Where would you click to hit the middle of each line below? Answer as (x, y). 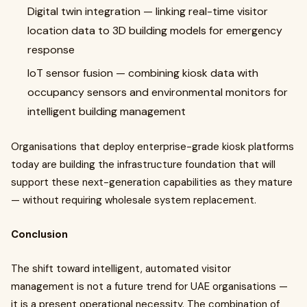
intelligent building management (107, 111)
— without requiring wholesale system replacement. (134, 200)
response (51, 50)
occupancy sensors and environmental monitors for (158, 92)
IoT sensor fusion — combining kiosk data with (143, 73)
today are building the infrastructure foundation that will (143, 164)
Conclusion (39, 234)
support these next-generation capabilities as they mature (152, 182)
